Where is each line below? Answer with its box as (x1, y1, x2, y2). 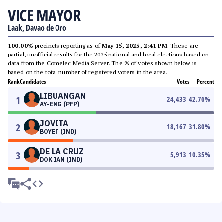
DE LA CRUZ (40, 146, 84, 156)
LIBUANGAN (40, 91, 86, 101)
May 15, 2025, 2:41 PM (102, 42, 167, 49)
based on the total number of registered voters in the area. (8, 68, 167, 76)
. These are (167, 42, 198, 49)
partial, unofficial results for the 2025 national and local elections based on (8, 51, 209, 58)
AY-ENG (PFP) (40, 100, 79, 108)
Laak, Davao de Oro (8, 22, 66, 33)
